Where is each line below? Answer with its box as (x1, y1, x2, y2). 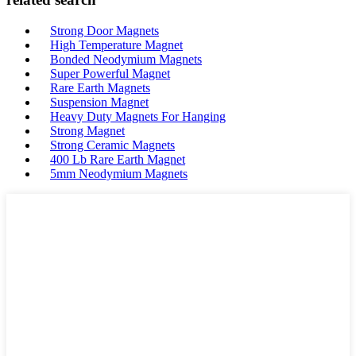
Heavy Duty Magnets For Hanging (50, 110, 226, 123)
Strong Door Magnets (50, 24, 159, 37)
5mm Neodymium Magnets (50, 167, 188, 180)
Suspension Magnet (50, 95, 149, 109)
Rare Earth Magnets (50, 81, 150, 95)
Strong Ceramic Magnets (50, 138, 175, 152)
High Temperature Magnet (50, 38, 183, 52)
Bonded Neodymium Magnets (50, 52, 202, 66)
